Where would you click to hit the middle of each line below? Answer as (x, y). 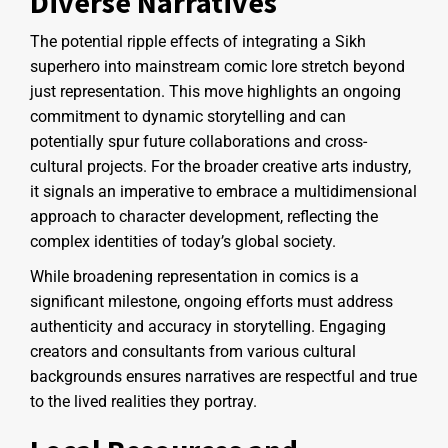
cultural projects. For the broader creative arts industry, (220, 166)
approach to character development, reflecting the (204, 216)
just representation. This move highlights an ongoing (215, 91)
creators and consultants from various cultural (193, 351)
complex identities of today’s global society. (183, 241)
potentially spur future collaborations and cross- (198, 141)
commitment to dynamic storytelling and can (188, 116)
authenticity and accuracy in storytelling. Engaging (208, 326)
